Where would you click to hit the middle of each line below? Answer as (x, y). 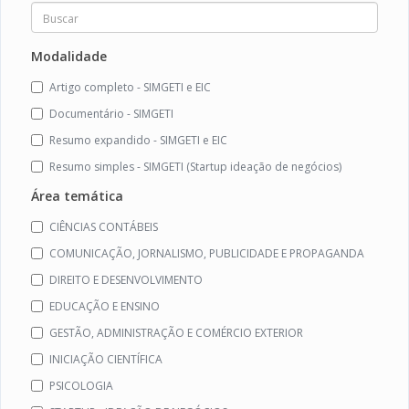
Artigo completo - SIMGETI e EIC (130, 88)
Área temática (77, 196)
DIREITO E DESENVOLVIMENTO (126, 280)
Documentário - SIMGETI (111, 114)
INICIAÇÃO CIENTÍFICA (106, 360)
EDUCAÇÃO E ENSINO (105, 307)
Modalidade (69, 57)
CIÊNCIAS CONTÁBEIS (104, 227)
